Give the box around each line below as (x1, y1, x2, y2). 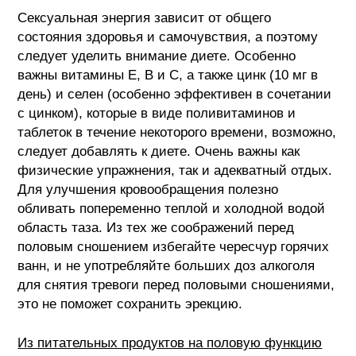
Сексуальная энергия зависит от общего (17, 10, 272, 25)
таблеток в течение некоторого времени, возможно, (17, 124, 337, 140)
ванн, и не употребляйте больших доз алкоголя (17, 257, 315, 273)
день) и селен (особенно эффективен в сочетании (17, 86, 332, 102)
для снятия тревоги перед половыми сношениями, (17, 277, 335, 292)
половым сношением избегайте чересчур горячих (17, 238, 330, 254)
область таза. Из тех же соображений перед (17, 219, 295, 235)
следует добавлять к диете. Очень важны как (17, 143, 300, 159)
